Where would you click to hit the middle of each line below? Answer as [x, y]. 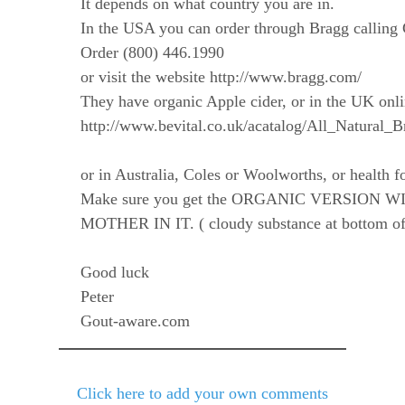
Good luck [115, 273]
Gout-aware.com [136, 321]
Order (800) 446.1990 [153, 53]
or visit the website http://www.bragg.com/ [221, 77]
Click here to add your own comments [202, 394]
